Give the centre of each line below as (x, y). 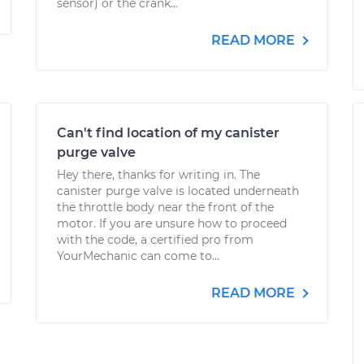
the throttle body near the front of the (165, 207)
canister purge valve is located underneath (178, 191)
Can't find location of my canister (168, 133)
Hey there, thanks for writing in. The (158, 175)
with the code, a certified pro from (155, 240)
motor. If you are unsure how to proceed (172, 223)
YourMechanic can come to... (138, 256)
